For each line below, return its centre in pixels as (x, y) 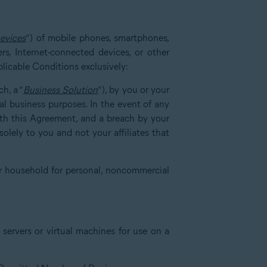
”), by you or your (134, 90)
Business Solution (61, 90)
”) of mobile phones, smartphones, (98, 38)
